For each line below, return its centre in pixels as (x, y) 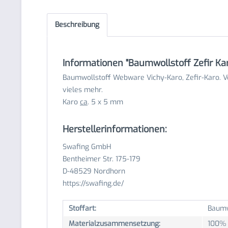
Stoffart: (82, 208)
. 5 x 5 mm (105, 102)
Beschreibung (77, 25)
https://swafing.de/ (93, 183)
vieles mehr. (83, 90)
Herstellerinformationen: (115, 129)
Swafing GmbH (87, 147)
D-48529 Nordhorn (94, 171)
